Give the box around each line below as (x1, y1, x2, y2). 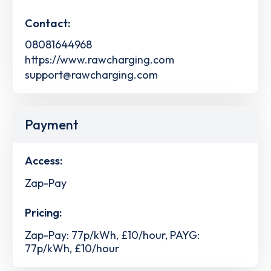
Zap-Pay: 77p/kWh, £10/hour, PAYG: (25, 228, 200, 243)
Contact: (25, 16, 70, 30)
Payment (25, 116, 79, 133)
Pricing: (25, 206, 62, 220)
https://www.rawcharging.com (25, 52, 174, 67)
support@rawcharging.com (25, 67, 158, 82)
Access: (25, 153, 62, 168)
